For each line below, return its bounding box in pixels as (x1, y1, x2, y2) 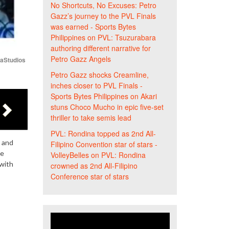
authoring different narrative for (50, 43, 151, 53)
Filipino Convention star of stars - (50, 139, 157, 149)
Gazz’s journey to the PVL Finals (50, 11, 156, 21)
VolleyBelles (50, 150, 89, 160)
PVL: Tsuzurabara (97, 32, 156, 42)
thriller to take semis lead (50, 112, 131, 123)
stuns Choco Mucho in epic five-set (50, 102, 164, 112)
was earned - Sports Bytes (50, 21, 136, 32)
